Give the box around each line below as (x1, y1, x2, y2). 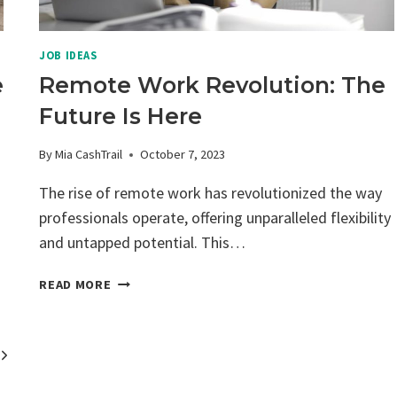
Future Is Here (39, 102, 203, 129)
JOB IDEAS (39, 48, 97, 62)
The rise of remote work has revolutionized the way (39, 183, 383, 204)
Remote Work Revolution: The (39, 71, 386, 98)
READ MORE (39, 276, 112, 293)
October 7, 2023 (140, 146, 226, 163)
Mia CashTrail (55, 146, 123, 163)
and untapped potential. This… (39, 232, 246, 253)
